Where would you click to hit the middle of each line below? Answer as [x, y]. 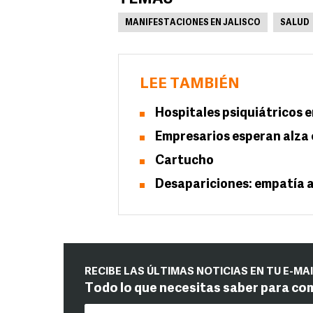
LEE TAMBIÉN [190, 84]
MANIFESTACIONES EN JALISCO [193, 23]
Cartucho [184, 161]
